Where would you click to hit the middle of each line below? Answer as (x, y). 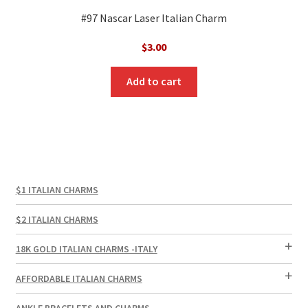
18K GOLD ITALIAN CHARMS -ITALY (86, 249)
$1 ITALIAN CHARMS (57, 189)
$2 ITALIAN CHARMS (57, 219)
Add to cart (154, 81)
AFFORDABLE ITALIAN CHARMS (79, 278)
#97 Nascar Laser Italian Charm (154, 18)
